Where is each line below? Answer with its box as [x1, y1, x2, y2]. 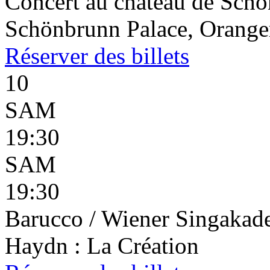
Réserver [5, 43, 88, 69]
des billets [88, 43, 189, 69]
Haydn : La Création [5, 233, 199, 259]
